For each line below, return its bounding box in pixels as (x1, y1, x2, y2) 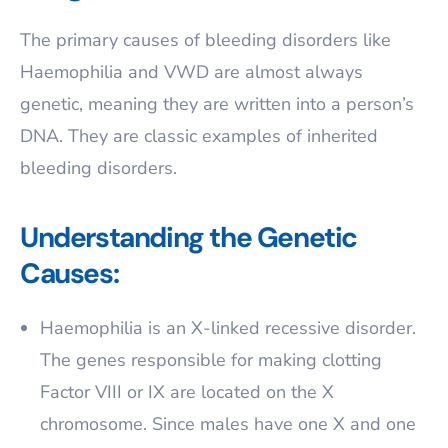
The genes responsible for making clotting (40, 348, 382, 372)
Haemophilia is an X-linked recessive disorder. (40, 316, 416, 340)
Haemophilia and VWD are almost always (20, 60, 363, 84)
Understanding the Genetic (20, 219, 358, 256)
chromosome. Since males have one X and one (40, 412, 416, 436)
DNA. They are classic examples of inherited (20, 124, 378, 148)
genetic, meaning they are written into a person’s (20, 92, 414, 116)
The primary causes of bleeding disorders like (20, 28, 391, 52)
